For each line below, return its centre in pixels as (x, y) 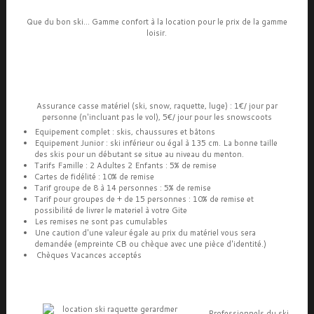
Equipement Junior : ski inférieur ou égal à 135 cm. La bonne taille (156, 143)
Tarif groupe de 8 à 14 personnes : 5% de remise (122, 188)
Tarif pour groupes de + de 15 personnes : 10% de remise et (144, 199)
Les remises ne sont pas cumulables (101, 221)
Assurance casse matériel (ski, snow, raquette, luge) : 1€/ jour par (157, 106)
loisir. (157, 33)
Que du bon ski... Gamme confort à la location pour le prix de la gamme (157, 22)
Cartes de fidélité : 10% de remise (94, 177)
